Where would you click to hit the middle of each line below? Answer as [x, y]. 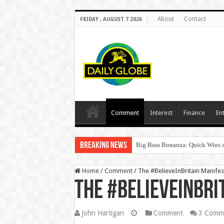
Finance [194, 113]
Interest [161, 113]
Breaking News [103, 146]
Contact [195, 19]
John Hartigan [102, 213]
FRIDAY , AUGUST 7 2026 [111, 19]
